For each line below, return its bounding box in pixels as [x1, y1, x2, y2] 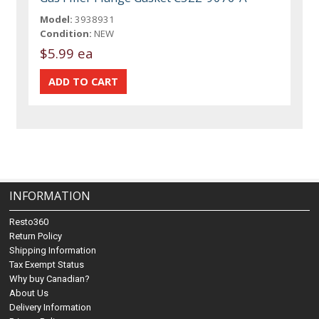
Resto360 [9, 216, 49, 228]
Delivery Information [9, 302, 92, 313]
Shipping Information [9, 245, 97, 256]
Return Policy [9, 231, 63, 242]
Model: [40, 13, 73, 26]
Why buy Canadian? [9, 273, 90, 285]
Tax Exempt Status [9, 259, 85, 271]
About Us [9, 288, 49, 299]
